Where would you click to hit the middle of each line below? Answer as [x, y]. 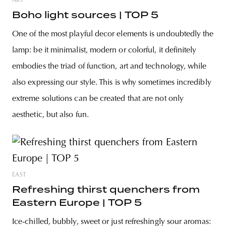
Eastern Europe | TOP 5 [77, 202]
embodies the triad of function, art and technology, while [109, 66]
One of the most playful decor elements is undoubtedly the [113, 34]
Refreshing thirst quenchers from [106, 189]
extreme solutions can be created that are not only [98, 99]
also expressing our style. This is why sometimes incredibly [112, 82]
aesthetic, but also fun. [50, 115]
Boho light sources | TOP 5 [85, 15]
